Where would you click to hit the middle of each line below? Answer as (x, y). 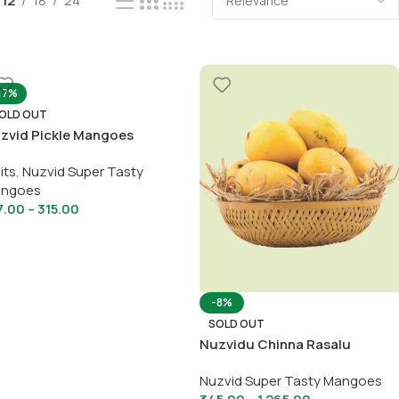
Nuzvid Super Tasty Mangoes (291, 381)
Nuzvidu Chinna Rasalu (276, 345)
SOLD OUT (237, 324)
